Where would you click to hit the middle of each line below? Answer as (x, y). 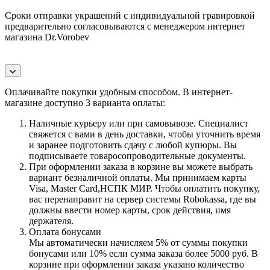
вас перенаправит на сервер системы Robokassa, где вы (143, 199)
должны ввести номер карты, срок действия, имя (130, 210)
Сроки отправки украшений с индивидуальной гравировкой (130, 15)
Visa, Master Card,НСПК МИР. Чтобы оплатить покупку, (144, 188)
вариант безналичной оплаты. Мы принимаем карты (138, 177)
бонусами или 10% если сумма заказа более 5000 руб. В (143, 253)
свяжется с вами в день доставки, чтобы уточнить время (145, 134)
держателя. (51, 221)
